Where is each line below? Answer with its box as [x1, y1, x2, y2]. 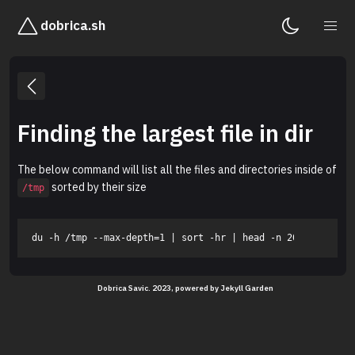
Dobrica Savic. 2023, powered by [97, 283, 220, 294]
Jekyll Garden [220, 283, 273, 294]
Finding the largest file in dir [17, 118, 313, 149]
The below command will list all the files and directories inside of [17, 162, 337, 177]
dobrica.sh [40, 17, 105, 34]
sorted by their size [49, 179, 147, 194]
